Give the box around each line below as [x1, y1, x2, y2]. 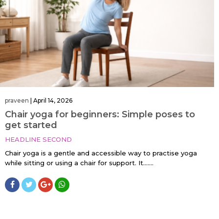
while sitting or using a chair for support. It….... [5, 158, 153, 167]
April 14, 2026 [33, 96, 72, 104]
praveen [5, 96, 29, 104]
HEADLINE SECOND [5, 135, 72, 143]
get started [5, 119, 57, 131]
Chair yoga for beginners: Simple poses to [5, 109, 195, 120]
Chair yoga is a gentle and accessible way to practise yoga [5, 149, 197, 157]
